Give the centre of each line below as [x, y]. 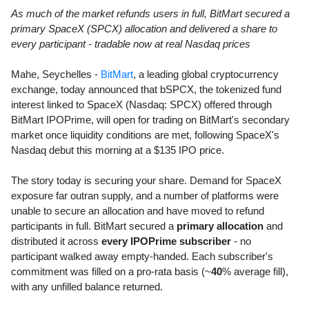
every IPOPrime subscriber [166, 241]
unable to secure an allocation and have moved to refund [138, 210]
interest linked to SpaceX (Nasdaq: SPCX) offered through [141, 104]
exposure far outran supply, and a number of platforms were [145, 195]
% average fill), [255, 271]
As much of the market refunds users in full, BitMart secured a [150, 13]
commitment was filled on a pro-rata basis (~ [111, 271]
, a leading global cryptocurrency [206, 74]
